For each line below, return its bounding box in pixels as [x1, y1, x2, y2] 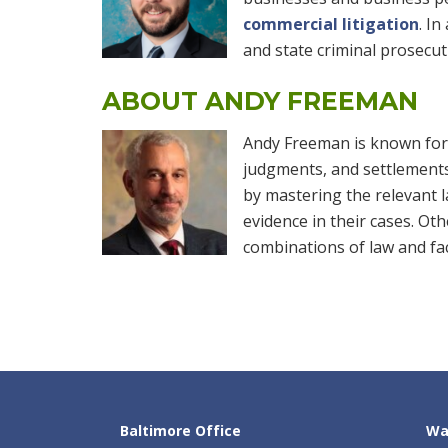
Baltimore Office [120, 420, 241, 440]
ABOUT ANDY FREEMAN [102, 86, 418, 116]
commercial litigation [243, 12, 419, 35]
